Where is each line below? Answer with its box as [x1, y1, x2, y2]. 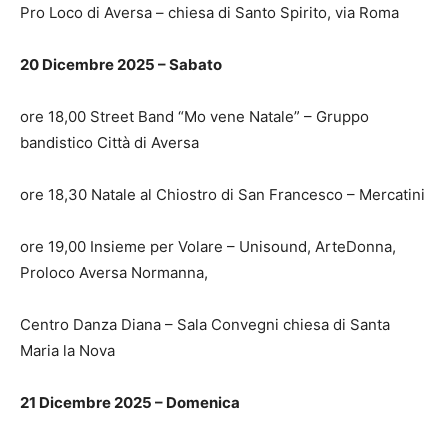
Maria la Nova [20, 340, 115, 360]
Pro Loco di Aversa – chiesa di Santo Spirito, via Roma [20, 2, 399, 22]
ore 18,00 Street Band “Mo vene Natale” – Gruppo [20, 106, 369, 126]
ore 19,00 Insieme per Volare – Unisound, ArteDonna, [20, 236, 396, 256]
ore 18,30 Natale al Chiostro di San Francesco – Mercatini [20, 184, 425, 204]
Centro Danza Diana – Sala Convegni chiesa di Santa [20, 314, 390, 334]
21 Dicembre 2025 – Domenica [20, 392, 240, 412]
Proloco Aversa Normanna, [20, 262, 208, 282]
